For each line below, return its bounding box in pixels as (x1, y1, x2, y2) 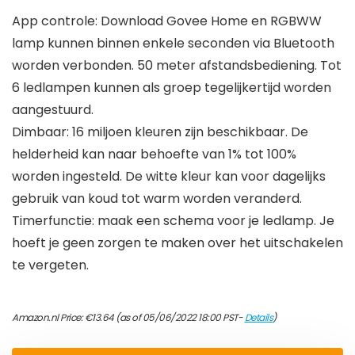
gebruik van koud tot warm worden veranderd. (12, 189, 302, 208)
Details (244, 311, 273, 325)
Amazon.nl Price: (12, 311, 85, 325)
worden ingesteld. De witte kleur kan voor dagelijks (12, 167, 326, 186)
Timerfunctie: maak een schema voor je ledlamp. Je (12, 212, 334, 231)
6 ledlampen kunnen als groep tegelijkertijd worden (12, 78, 331, 97)
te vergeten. (12, 256, 89, 275)
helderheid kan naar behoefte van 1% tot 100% (12, 145, 296, 164)
